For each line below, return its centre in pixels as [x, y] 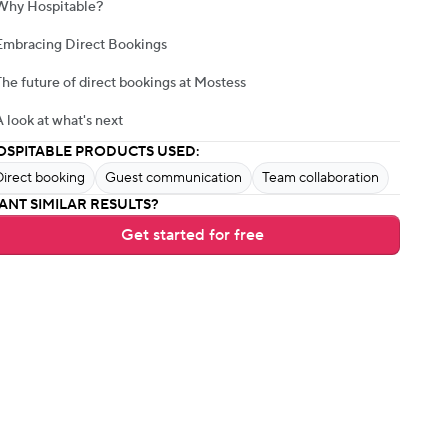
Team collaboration [320, 178]
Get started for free [192, 235]
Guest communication [173, 178]
